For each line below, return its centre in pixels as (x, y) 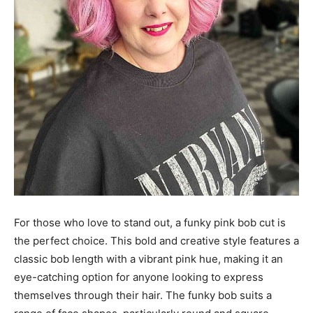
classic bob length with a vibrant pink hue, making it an (148, 259)
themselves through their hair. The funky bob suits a (143, 295)
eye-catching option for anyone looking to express (139, 277)
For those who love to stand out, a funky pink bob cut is (150, 222)
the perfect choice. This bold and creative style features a (156, 240)
